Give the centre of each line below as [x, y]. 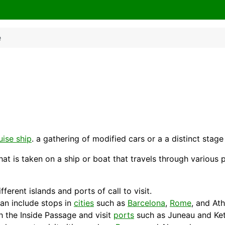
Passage [61, 215]
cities [84, 203]
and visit [95, 215]
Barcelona [146, 203]
